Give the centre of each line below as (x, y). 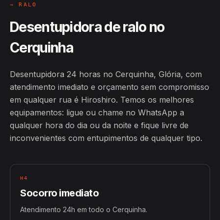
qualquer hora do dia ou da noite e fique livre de (99, 125)
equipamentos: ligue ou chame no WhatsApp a (97, 112)
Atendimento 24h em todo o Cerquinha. (84, 209)
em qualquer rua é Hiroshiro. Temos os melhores (102, 100)
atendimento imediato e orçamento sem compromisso (110, 87)
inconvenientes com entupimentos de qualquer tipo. (106, 138)
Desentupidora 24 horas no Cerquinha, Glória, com (106, 74)
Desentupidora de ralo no (87, 27)
